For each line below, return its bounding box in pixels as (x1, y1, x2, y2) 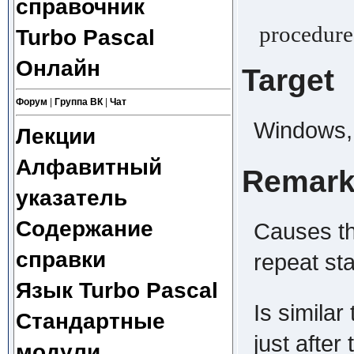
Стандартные (15, 308, 165, 333)
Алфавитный (15, 154, 162, 179)
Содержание (15, 216, 153, 241)
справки (15, 247, 106, 272)
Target (241, 62, 334, 97)
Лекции (15, 123, 96, 149)
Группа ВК (54, 96, 103, 107)
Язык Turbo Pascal (15, 277, 218, 303)
